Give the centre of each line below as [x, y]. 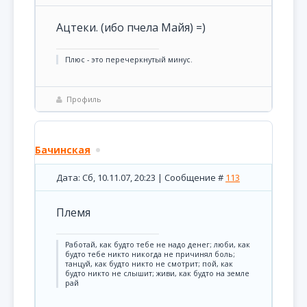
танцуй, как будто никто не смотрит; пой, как [149, 264]
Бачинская [63, 150]
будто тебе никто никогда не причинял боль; [150, 254]
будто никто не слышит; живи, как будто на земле [157, 273]
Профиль [84, 99]
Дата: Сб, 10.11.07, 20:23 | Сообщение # [141, 177]
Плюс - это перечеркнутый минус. [129, 60]
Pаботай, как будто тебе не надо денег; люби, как [158, 245]
